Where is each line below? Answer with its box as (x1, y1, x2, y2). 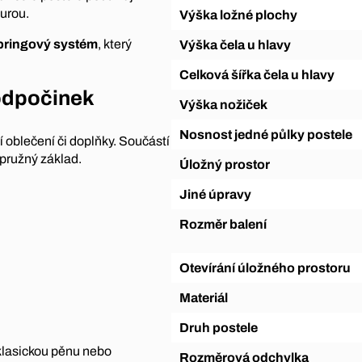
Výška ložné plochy (187, 8, 297, 23)
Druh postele (188, 321, 258, 335)
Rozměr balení (188, 217, 267, 232)
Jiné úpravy (187, 187, 251, 202)
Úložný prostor (188, 158, 270, 172)
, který (98, 36, 132, 51)
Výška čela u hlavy (187, 38, 291, 53)
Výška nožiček (187, 98, 267, 112)
